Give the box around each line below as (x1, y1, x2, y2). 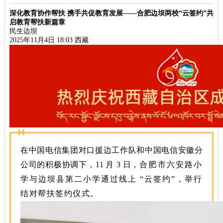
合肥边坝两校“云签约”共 (136, 9, 214, 17)
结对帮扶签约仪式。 (20, 189, 99, 198)
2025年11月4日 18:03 (9, 36, 73, 44)
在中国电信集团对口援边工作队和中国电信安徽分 (20, 145, 203, 154)
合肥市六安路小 (139, 160, 203, 169)
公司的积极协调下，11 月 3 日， (20, 160, 140, 169)
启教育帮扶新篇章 (9, 18, 65, 26)
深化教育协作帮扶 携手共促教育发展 (9, 9, 123, 17)
